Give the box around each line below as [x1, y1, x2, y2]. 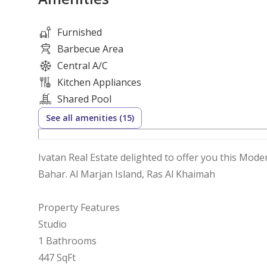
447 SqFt [38, 250, 76, 264]
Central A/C [57, 58, 108, 72]
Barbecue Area [57, 42, 123, 55]
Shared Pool [57, 92, 111, 105]
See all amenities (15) [46, 111, 134, 123]
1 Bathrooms [38, 234, 97, 247]
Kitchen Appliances [57, 75, 141, 89]
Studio [38, 217, 67, 231]
